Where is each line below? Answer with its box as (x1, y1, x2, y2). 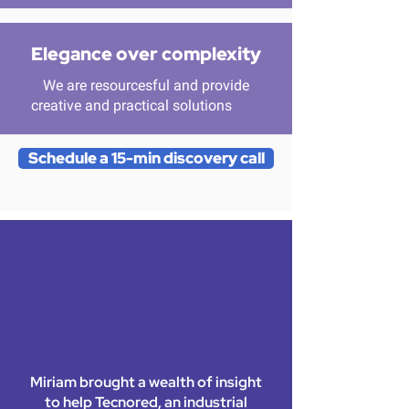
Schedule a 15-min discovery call (27, 148, 265, 168)
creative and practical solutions (31, 97, 261, 114)
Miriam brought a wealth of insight (30, 372, 262, 392)
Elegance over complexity (31, 42, 261, 66)
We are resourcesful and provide (43, 77, 249, 94)
